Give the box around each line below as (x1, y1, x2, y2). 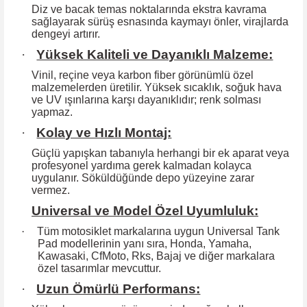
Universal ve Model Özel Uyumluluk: (32, 203, 258, 218)
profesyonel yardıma (32, 159, 130, 171)
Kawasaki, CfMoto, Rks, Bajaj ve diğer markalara (38, 249, 275, 262)
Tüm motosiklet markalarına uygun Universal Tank (37, 225, 280, 237)
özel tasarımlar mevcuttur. (38, 262, 162, 274)
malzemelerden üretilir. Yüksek (32, 81, 181, 93)
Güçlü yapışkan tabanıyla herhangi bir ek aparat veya (32, 147, 289, 159)
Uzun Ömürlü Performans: (36, 281, 201, 296)
